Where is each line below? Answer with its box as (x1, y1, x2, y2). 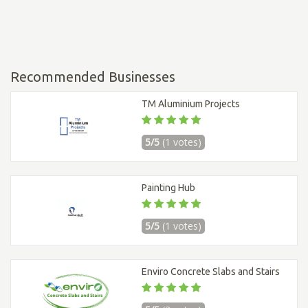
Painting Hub (142, 182, 195, 194)
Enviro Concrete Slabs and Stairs (142, 266, 280, 278)
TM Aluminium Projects (142, 98, 240, 110)
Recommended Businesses (10, 69, 175, 85)
